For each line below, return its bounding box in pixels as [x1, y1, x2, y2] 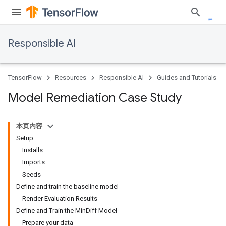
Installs [22, 146, 43, 154]
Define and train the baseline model [16, 183, 119, 190]
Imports [22, 158, 45, 166]
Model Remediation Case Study [8, 90, 182, 105]
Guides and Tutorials [157, 74, 216, 81]
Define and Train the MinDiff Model [16, 207, 117, 214]
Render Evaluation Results [22, 195, 97, 202]
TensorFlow [8, 74, 42, 81]
